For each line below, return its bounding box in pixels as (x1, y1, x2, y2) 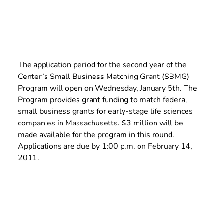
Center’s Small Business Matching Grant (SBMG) (17, 71, 189, 82)
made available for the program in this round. (17, 129, 174, 140)
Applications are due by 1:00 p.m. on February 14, (17, 141, 192, 152)
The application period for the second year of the (17, 60, 186, 70)
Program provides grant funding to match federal (17, 94, 187, 105)
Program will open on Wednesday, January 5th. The (17, 83, 197, 93)
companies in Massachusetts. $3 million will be (17, 118, 183, 128)
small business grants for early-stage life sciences (17, 106, 193, 117)
